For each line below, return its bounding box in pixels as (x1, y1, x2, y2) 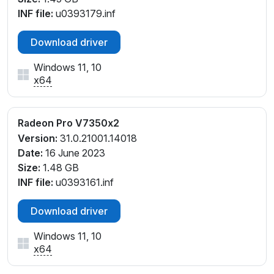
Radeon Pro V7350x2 (18, 117, 119, 130)
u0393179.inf (53, 7, 116, 20)
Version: (18, 131, 57, 144)
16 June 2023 (43, 146, 105, 159)
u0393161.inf (53, 176, 114, 188)
